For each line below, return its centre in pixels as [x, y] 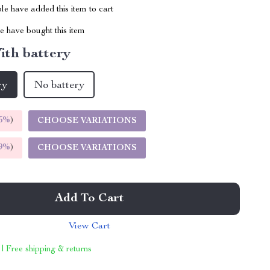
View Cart [89, 227]
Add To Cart [89, 199]
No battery [59, 86]
